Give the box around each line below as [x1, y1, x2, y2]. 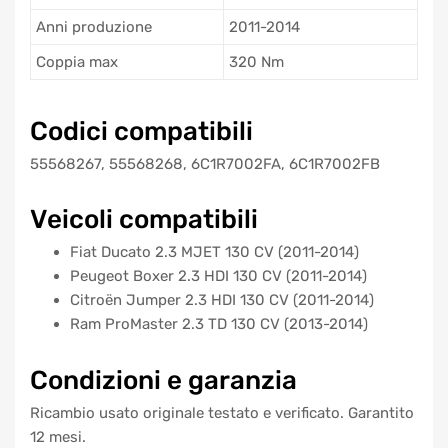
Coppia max [36, 52, 118, 71]
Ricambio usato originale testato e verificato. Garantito [30, 403, 414, 422]
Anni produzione [36, 17, 152, 36]
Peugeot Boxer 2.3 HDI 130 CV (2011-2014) [70, 267, 367, 286]
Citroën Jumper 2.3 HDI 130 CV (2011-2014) [70, 291, 374, 310]
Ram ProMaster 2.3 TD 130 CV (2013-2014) [70, 315, 368, 334]
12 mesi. [30, 427, 86, 446]
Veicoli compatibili [30, 204, 258, 235]
